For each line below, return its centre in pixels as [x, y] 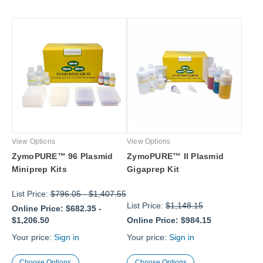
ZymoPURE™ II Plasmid [175, 156]
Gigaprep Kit [153, 169]
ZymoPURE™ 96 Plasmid [62, 156]
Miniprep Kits [39, 169]
